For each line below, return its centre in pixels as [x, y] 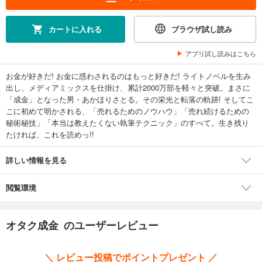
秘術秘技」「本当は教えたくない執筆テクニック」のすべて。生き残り [127, 122]
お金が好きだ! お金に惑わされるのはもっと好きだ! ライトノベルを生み [128, 75]
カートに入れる [75, 29]
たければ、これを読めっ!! [50, 134]
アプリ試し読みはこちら [221, 53]
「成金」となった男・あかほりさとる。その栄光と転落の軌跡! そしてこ [130, 99]
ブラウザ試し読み [202, 29]
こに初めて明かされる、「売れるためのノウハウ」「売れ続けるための [127, 111]
